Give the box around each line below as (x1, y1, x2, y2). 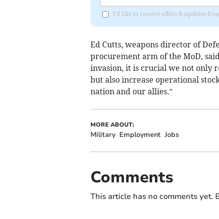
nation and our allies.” (90, 87, 173, 96)
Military (90, 130, 115, 139)
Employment (119, 130, 161, 139)
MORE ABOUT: (90, 121, 134, 129)
